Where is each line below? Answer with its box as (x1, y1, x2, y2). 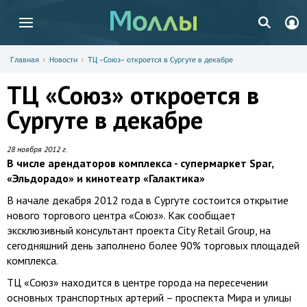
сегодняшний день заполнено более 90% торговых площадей (7, 238, 299, 252)
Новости (49, 56, 77, 64)
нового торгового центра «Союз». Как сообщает (7, 208, 236, 222)
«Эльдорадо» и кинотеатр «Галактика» (7, 171, 205, 185)
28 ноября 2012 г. (7, 144, 68, 154)
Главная (10, 56, 39, 64)
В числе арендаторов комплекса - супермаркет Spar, (7, 156, 273, 170)
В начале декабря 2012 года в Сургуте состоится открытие (7, 193, 288, 207)
